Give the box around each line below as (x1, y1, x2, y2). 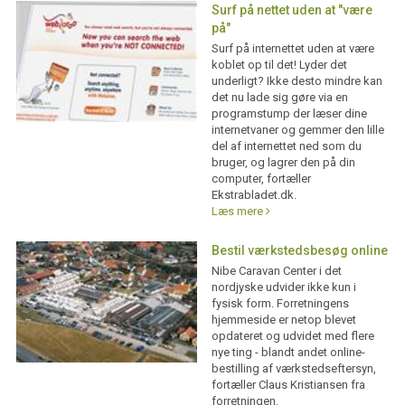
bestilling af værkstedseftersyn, (211, 362, 376, 376)
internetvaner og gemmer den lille (211, 123, 384, 137)
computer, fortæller (211, 172, 311, 186)
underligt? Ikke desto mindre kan (211, 74, 382, 89)
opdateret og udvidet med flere (211, 329, 374, 344)
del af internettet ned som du (211, 139, 362, 154)
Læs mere (211, 204, 266, 219)
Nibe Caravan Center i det (211, 264, 342, 278)
